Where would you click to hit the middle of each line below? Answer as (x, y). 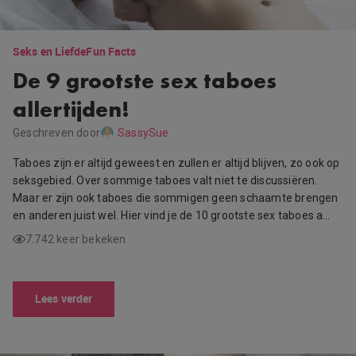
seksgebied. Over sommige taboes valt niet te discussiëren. (165, 181)
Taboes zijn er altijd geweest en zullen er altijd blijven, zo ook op (176, 163)
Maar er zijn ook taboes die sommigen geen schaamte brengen (176, 198)
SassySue (143, 133)
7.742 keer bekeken (76, 240)
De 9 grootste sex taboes (145, 81)
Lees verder (64, 299)
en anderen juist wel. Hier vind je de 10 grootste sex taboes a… (172, 216)
